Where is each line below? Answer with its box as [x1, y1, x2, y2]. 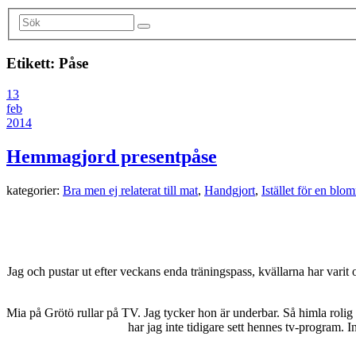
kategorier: [6, 183, 63, 197]
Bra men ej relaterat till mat [63, 183, 198, 197]
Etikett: [6, 55, 59, 72]
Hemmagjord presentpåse [6, 145, 217, 167]
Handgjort [204, 183, 255, 197]
